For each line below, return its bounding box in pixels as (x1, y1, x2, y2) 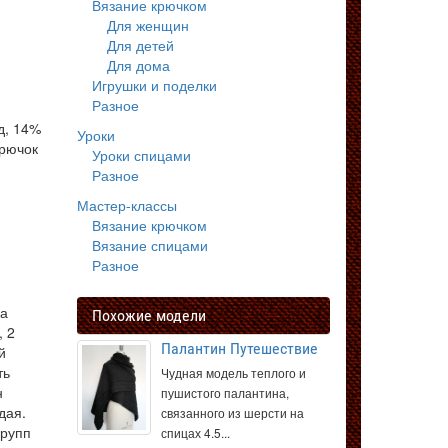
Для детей (107, 35, 174, 55)
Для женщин (107, 15, 189, 35)
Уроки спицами (92, 145, 191, 165)
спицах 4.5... (161, 424, 230, 441)
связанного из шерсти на (161, 404, 304, 421)
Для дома (107, 55, 170, 75)
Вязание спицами (92, 235, 208, 255)
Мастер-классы (77, 195, 177, 215)
